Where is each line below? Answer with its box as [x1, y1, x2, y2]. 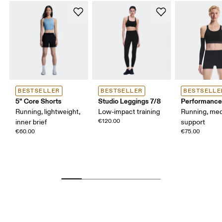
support [181, 117, 206, 126]
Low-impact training [98, 107, 161, 116]
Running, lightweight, [15, 107, 81, 116]
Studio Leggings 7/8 [98, 96, 162, 106]
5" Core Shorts [15, 96, 62, 106]
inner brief [15, 117, 47, 126]
